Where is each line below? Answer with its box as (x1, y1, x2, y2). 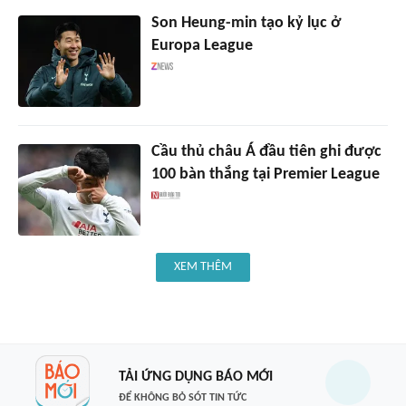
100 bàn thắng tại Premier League (150, 166, 380, 184)
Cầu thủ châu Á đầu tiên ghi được (150, 143, 382, 161)
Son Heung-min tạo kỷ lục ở (150, 14, 341, 33)
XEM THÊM (174, 260, 232, 275)
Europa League (150, 37, 253, 55)
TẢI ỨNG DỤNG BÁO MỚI (118, 369, 273, 384)
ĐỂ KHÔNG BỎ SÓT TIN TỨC (118, 391, 246, 403)
